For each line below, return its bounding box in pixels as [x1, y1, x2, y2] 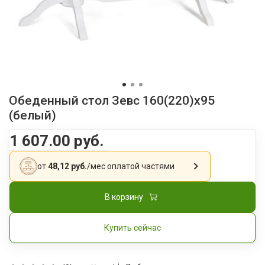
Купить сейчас [104, 222, 161, 232]
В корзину [105, 192, 143, 202]
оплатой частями [105, 161, 174, 171]
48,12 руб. [48, 161, 87, 171]
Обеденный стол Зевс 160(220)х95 [9, 93, 215, 108]
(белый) [9, 108, 56, 122]
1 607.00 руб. [9, 131, 104, 150]
